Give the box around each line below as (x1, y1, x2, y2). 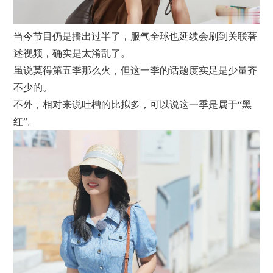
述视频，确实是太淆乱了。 (13, 48, 131, 58)
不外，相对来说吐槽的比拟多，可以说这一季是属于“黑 (13, 99, 252, 110)
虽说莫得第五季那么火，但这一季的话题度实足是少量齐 (13, 65, 258, 76)
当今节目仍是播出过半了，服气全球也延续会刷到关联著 (13, 30, 258, 41)
